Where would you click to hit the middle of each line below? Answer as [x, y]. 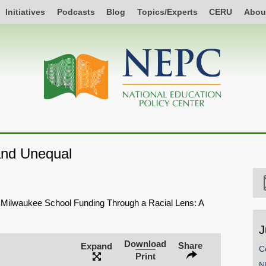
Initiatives [26, 12]
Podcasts [76, 12]
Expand [96, 246]
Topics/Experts [167, 12]
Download [145, 243]
